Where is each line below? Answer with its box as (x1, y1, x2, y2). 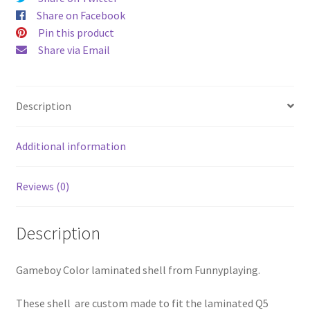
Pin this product (37, 26, 114, 40)
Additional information (15, 138, 126, 153)
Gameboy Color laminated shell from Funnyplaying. (15, 263, 260, 277)
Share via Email (37, 43, 110, 57)
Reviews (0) (15, 179, 69, 193)
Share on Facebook (36, 8, 125, 23)
